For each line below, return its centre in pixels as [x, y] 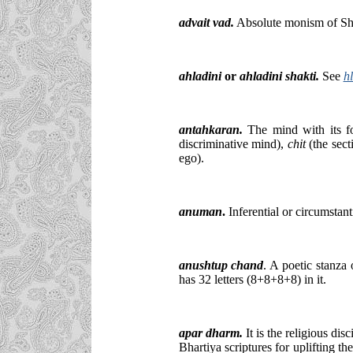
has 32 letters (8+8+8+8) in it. [252, 279]
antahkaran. [210, 129]
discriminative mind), [233, 143]
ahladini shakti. [277, 76]
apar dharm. [210, 333]
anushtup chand [221, 265]
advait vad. [206, 22]
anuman [200, 211]
